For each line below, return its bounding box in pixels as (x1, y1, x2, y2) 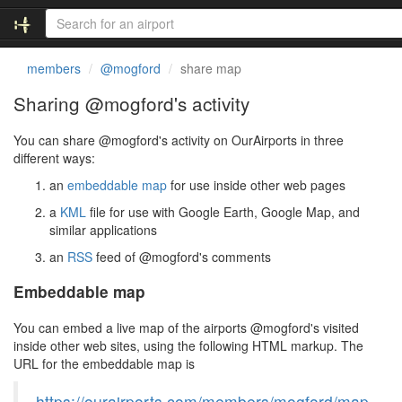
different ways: (13, 149, 95, 167)
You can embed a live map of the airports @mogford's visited (13, 319, 359, 336)
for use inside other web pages (167, 176, 345, 194)
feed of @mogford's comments (92, 248, 271, 266)
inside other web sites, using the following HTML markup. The (13, 336, 363, 354)
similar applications (49, 221, 157, 239)
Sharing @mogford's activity (13, 90, 249, 117)
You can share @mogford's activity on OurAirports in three (13, 131, 344, 149)
